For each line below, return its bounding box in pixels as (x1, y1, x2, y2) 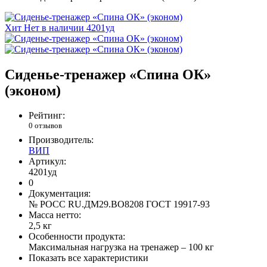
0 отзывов (29, 121, 62, 131)
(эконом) (5, 82, 61, 98)
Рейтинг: (29, 110, 65, 121)
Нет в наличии (24, 22, 84, 33)
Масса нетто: (29, 209, 81, 220)
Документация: (29, 188, 91, 198)
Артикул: (29, 156, 66, 166)
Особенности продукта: (29, 231, 125, 241)
